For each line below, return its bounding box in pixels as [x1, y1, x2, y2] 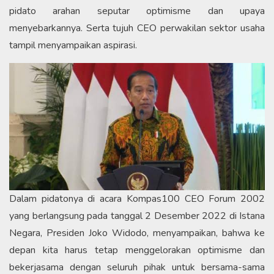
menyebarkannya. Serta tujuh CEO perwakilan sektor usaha [9, 21, 265, 35]
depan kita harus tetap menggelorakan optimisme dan [9, 243, 265, 257]
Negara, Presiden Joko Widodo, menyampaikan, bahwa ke [9, 226, 265, 240]
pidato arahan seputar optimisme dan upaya [9, 4, 265, 18]
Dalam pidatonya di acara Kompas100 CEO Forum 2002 [9, 191, 265, 206]
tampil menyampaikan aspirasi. [9, 38, 137, 52]
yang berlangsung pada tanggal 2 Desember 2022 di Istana [9, 209, 265, 223]
